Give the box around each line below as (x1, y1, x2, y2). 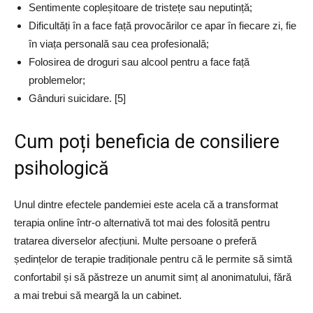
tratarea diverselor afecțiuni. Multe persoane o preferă (14, 234, 256, 247)
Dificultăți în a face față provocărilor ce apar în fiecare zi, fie (29, 19, 296, 31)
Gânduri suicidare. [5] (29, 92, 126, 104)
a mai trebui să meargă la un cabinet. (14, 289, 184, 301)
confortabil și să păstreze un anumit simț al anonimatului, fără (14, 270, 291, 283)
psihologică (14, 156, 114, 180)
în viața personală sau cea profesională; (29, 37, 212, 50)
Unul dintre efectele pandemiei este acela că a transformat (14, 198, 278, 210)
